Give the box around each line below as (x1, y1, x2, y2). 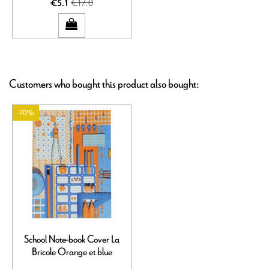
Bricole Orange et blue (31, 244, 112, 259)
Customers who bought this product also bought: (9, 76, 199, 92)
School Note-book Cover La (24, 231, 119, 247)
